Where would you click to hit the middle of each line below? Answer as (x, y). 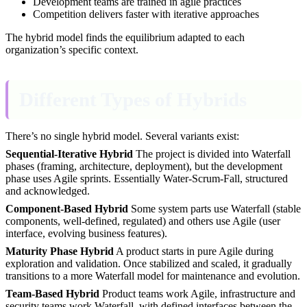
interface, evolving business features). (86, 233)
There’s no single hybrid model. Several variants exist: (122, 136)
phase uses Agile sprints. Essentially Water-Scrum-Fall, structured (147, 178)
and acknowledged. (48, 191)
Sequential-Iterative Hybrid (69, 153)
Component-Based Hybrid (67, 208)
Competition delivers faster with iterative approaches (146, 14)
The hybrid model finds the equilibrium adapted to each (125, 37)
